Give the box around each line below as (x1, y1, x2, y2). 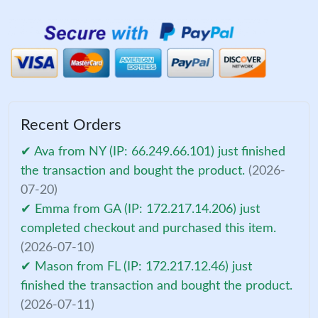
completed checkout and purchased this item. (21, 221, 276, 235)
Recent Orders (21, 116, 121, 133)
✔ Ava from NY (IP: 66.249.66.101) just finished (21, 145, 285, 158)
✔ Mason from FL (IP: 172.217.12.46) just (21, 260, 252, 273)
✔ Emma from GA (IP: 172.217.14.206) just (21, 202, 260, 216)
